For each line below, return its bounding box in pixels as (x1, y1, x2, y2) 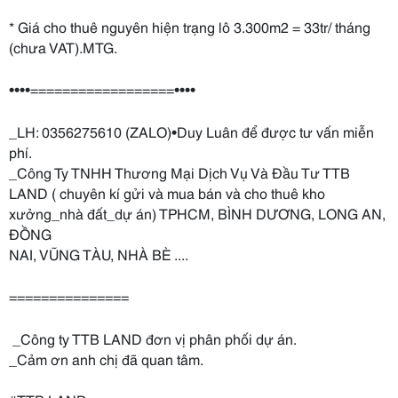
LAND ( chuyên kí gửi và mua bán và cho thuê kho (9, 181, 325, 203)
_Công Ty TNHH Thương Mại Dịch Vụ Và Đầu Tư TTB (9, 161, 350, 182)
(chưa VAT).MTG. (9, 36, 117, 57)
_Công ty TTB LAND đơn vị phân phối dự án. (9, 327, 297, 348)
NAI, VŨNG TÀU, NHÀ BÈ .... (9, 243, 188, 264)
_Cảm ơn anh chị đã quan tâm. (9, 347, 203, 369)
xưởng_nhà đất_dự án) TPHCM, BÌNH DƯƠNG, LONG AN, (9, 202, 386, 223)
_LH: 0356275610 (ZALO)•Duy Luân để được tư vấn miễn (9, 120, 374, 141)
